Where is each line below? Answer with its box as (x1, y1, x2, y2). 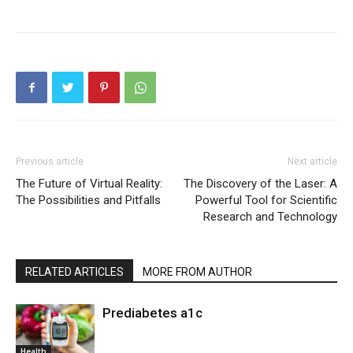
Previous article (16, 156, 84, 167)
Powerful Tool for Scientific (195, 193, 337, 207)
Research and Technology (203, 210, 337, 224)
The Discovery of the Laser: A (184, 176, 337, 191)
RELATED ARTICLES (25, 266, 124, 278)
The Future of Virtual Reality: (16, 176, 162, 191)
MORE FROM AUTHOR (143, 266, 252, 278)
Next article (288, 156, 337, 167)
